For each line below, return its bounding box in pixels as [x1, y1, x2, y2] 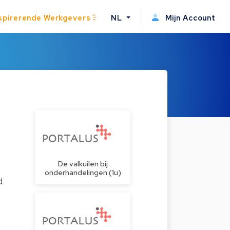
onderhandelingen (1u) [44, 167, 121, 178]
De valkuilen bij [57, 159, 108, 169]
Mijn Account [163, 12, 216, 23]
